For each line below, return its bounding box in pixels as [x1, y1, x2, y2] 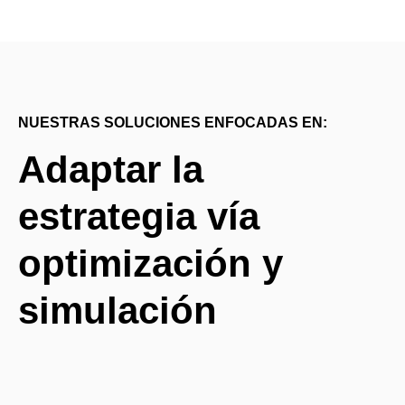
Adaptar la [18, 147, 203, 191]
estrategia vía [18, 194, 259, 238]
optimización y [18, 241, 283, 285]
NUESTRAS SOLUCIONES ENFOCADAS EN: [18, 114, 327, 130]
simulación [18, 288, 217, 332]
